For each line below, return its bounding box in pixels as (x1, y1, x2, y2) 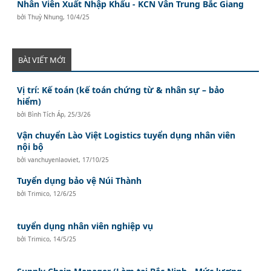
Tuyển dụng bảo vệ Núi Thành (17, 174, 142, 186)
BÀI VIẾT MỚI (18, 54, 65, 65)
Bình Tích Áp (28, 109, 65, 119)
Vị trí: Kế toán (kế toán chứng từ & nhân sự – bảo (17, 83, 225, 96)
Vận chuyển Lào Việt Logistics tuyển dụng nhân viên (17, 129, 236, 141)
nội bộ (17, 140, 44, 152)
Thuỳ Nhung (28, 12, 64, 21)
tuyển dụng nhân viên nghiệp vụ (17, 220, 154, 232)
